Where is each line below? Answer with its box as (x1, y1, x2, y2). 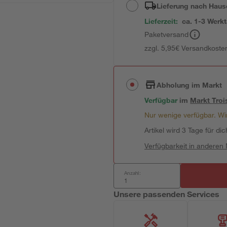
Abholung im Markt (157, 80, 222, 89)
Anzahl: (124, 169, 141, 176)
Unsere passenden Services (113, 189, 220, 199)
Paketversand (144, 30, 189, 39)
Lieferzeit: (144, 17, 178, 25)
